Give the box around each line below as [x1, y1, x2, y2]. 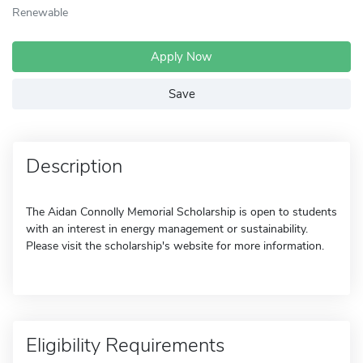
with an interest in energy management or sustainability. [26, 221, 308, 237]
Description [26, 153, 122, 179]
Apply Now [151, 49, 212, 65]
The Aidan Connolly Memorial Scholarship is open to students [26, 204, 337, 220]
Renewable [12, 4, 68, 20]
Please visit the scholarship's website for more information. [26, 238, 324, 254]
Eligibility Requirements [26, 332, 224, 358]
